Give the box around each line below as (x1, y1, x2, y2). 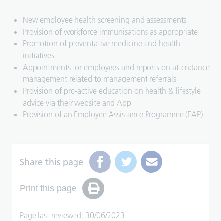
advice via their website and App (23, 98, 132, 108)
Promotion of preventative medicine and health (23, 38, 181, 49)
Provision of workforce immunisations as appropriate (23, 27, 198, 37)
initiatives (23, 50, 55, 61)
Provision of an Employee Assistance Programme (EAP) (23, 110, 203, 120)
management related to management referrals (23, 74, 177, 84)
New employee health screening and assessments (23, 15, 187, 25)
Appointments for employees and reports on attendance (23, 62, 210, 73)
